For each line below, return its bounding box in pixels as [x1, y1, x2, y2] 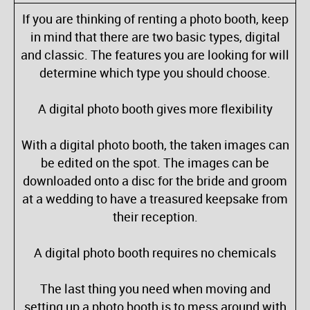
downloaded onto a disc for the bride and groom [23, 172, 287, 190]
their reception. [112, 208, 198, 226]
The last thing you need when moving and [39, 280, 271, 298]
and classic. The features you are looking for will [21, 46, 289, 64]
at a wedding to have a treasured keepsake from [22, 190, 288, 208]
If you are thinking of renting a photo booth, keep [21, 10, 289, 28]
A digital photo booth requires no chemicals [34, 244, 276, 262]
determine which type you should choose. [39, 64, 271, 82]
